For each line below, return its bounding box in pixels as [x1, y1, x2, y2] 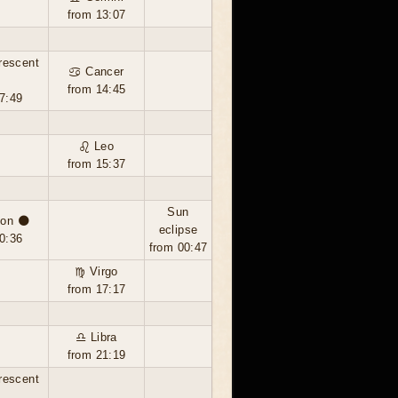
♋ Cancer [68, 65, 124, 78]
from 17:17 [67, 283, 126, 296]
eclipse [158, 223, 198, 236]
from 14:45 [67, 83, 126, 96]
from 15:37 [67, 157, 126, 171]
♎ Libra [76, 330, 117, 344]
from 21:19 [67, 348, 126, 362]
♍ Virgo [75, 265, 118, 278]
